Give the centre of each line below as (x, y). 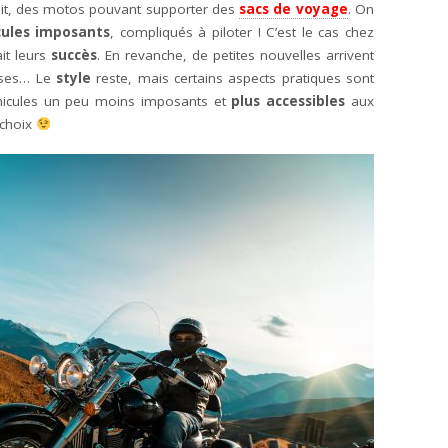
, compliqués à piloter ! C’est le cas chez (242, 32)
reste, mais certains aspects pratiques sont (232, 78)
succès (74, 55)
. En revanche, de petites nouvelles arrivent (235, 55)
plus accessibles (288, 101)
